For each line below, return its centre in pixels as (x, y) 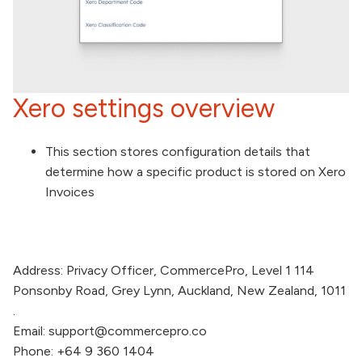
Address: (38, 271)
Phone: (33, 351)
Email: (29, 331)
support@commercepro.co (128, 331)
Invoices (70, 192)
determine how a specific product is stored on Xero (196, 171)
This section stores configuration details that (178, 151)
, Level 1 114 (280, 271)
